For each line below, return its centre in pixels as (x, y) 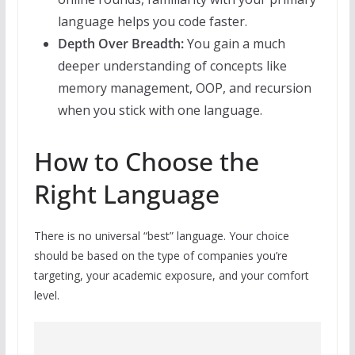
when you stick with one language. (160, 111)
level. (46, 296)
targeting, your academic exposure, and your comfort (171, 276)
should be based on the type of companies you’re (160, 256)
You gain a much (234, 44)
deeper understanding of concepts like (172, 66)
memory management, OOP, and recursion (184, 88)
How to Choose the (146, 162)
